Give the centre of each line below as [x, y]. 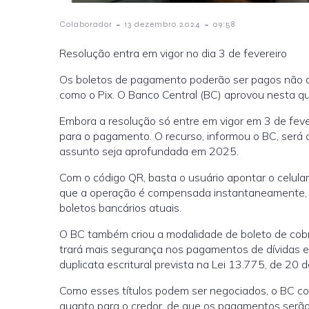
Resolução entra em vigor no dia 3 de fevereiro [173, 53]
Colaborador [86, 24]
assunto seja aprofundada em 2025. [149, 151]
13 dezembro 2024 [162, 24]
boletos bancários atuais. [120, 208]
